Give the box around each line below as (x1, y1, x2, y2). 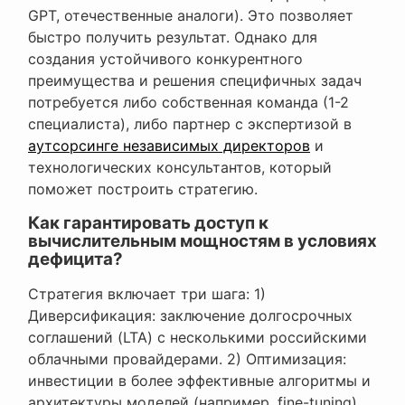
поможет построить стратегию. (28, 180, 258, 199)
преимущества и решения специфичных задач (28, 71, 362, 90)
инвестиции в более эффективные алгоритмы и (28, 372, 371, 391)
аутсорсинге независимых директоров (28, 137, 310, 155)
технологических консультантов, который (28, 158, 332, 177)
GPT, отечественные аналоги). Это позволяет (28, 6, 353, 25)
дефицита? (28, 249, 123, 270)
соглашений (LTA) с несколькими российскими (28, 328, 367, 347)
